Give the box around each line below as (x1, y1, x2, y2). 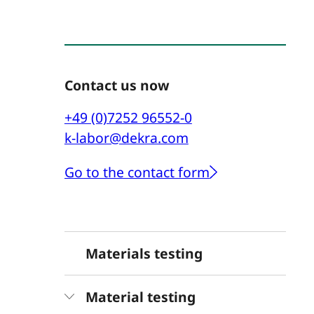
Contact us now (64, 75, 170, 95)
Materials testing (85, 243, 203, 263)
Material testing (85, 287, 196, 306)
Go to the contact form (64, 162, 210, 182)
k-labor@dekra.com (64, 128, 189, 148)
